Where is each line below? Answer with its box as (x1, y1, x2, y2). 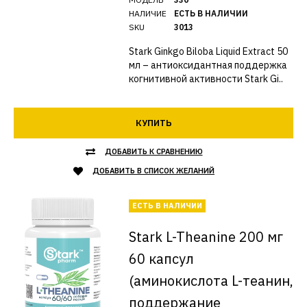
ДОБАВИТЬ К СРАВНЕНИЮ (104, 147, 203, 156)
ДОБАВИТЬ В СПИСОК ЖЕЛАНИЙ (93, 166, 214, 175)
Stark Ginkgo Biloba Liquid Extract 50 (128, 45, 288, 58)
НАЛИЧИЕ (128, 8, 167, 19)
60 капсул (128, 249, 194, 268)
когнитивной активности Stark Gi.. (128, 73, 283, 85)
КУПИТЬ (135, 117, 172, 129)
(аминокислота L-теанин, (128, 271, 293, 290)
